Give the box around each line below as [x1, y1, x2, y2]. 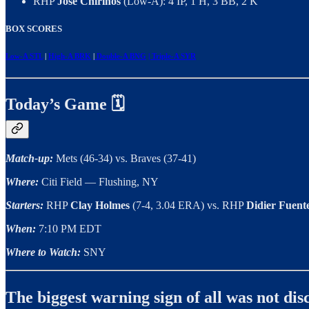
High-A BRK [48, 51, 91, 60]
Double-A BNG [94, 51, 146, 60]
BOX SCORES [6, 23, 62, 34]
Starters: [6, 199, 46, 212]
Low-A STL [6, 51, 43, 60]
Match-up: [6, 152, 56, 165]
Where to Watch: [6, 246, 83, 259]
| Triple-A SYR [148, 51, 196, 60]
